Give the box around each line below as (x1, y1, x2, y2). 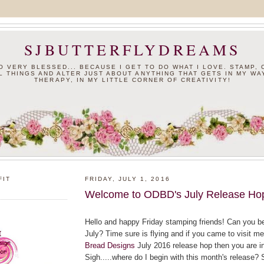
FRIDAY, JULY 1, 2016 (85, 176, 170, 183)
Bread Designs (85, 240, 135, 250)
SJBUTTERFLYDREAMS (24, 39, 241, 60)
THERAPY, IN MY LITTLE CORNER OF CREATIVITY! (34, 76, 231, 83)
